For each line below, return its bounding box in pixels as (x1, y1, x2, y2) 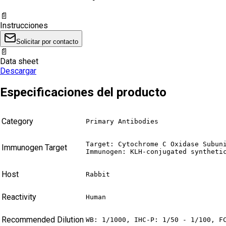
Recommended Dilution (2, 215, 84, 225)
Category (2, 117, 33, 127)
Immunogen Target (2, 143, 67, 153)
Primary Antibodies (86, 118, 158, 126)
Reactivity (2, 192, 36, 202)
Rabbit (86, 171, 110, 179)
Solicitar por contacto (16, 37, 78, 45)
